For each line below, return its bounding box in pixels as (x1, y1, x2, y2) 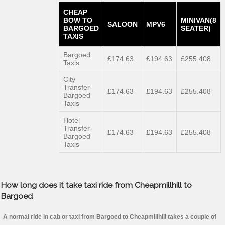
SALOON (107, 20, 138, 29)
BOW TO (63, 16, 92, 25)
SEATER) (181, 24, 211, 33)
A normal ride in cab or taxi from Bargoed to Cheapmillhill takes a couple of (3, 213, 216, 221)
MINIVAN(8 (181, 16, 216, 25)
